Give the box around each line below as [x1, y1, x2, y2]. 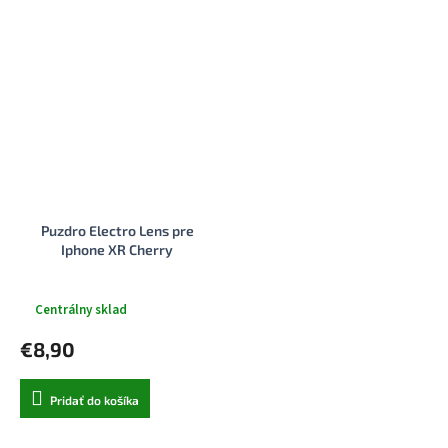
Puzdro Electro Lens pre [40, 222, 194, 240]
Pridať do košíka [50, 393, 139, 408]
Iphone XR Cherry [61, 241, 173, 259]
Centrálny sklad [34, 300, 127, 319]
